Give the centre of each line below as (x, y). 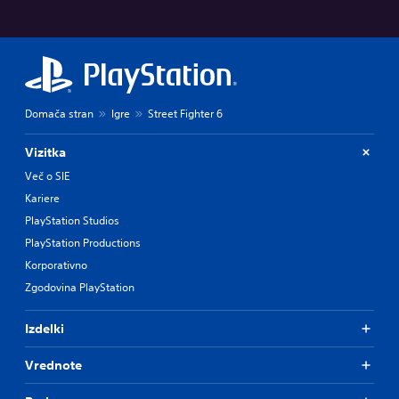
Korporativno (56, 265)
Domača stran (59, 113)
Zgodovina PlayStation (80, 287)
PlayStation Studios (72, 220)
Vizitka (45, 152)
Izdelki (45, 328)
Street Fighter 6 (185, 113)
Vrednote (53, 365)
